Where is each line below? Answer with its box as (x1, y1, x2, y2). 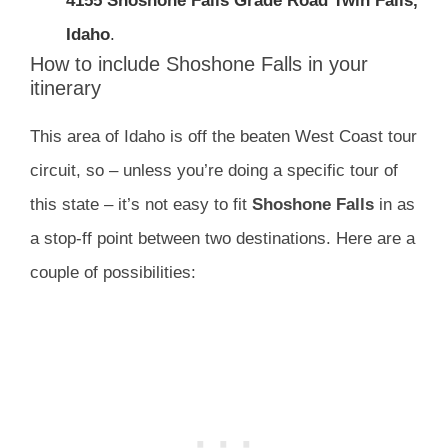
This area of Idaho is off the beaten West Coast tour (30, 126, 417, 146)
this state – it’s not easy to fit (30, 194, 252, 214)
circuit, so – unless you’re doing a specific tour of (30, 160, 398, 180)
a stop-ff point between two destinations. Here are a (30, 228, 415, 248)
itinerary (30, 76, 101, 99)
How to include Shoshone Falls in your (30, 52, 368, 75)
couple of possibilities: (30, 262, 196, 282)
